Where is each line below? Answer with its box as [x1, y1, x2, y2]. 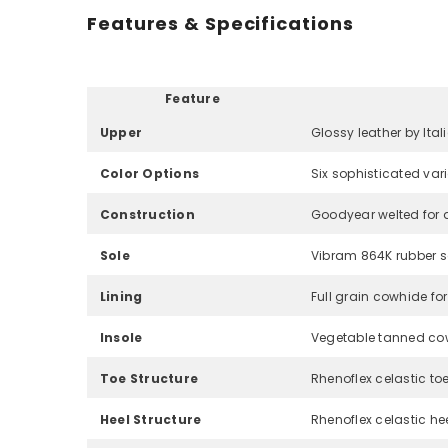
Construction [100, 206, 195, 224]
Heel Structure [100, 411, 202, 429]
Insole [100, 329, 143, 347]
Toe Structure [100, 370, 199, 388]
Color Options [100, 165, 200, 183]
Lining [100, 288, 143, 306]
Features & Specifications [87, 11, 354, 37]
